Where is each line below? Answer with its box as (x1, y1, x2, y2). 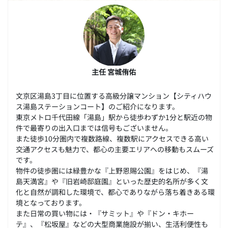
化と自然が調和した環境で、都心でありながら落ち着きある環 (16, 186, 215, 197)
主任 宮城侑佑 (92, 66, 136, 77)
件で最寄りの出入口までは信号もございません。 (16, 122, 173, 133)
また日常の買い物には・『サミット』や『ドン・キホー (16, 208, 194, 219)
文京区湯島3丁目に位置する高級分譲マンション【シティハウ (16, 90, 212, 101)
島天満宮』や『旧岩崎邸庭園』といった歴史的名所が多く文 (16, 176, 208, 187)
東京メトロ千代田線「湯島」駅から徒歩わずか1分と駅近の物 (16, 111, 212, 123)
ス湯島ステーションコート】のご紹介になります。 (16, 101, 179, 112)
